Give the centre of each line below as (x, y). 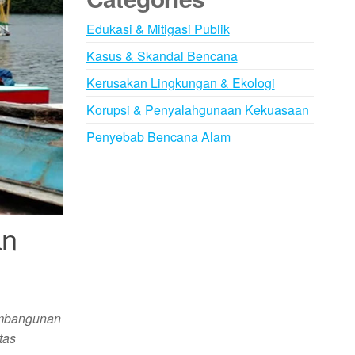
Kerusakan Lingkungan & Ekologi (180, 83)
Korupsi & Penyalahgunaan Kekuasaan (197, 110)
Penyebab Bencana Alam (158, 137)
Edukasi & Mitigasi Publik (158, 29)
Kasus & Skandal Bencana (162, 56)
